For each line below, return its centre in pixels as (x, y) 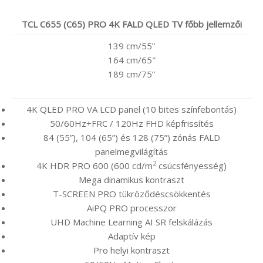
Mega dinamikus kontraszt (131, 179)
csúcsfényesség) (191, 165)
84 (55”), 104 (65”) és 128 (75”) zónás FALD (131, 137)
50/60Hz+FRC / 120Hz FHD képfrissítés (131, 123)
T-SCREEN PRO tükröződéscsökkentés (131, 193)
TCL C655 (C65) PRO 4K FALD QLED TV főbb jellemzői (131, 24)
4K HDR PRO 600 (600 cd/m (95, 165)
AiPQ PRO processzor (131, 208)
